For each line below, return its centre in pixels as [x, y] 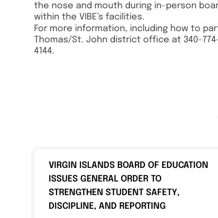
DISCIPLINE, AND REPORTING [107, 206]
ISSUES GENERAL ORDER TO [105, 179]
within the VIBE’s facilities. [89, 17]
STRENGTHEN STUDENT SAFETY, [114, 192]
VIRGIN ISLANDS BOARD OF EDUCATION [128, 165]
